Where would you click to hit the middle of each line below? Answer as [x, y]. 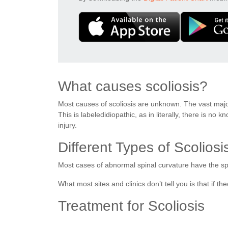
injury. [67, 125]
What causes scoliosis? [133, 86]
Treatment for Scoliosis [131, 206]
